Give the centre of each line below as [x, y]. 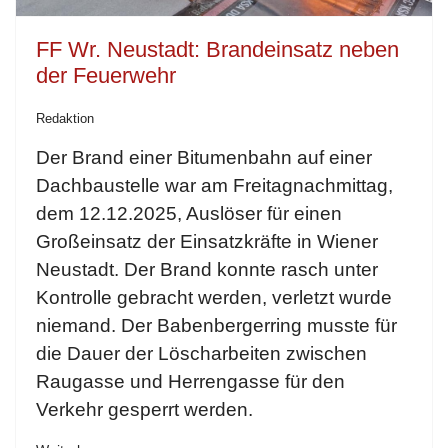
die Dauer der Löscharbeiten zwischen [201, 354]
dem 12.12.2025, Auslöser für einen [189, 214]
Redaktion [65, 119]
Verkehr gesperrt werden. [147, 410]
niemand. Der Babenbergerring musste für [216, 326]
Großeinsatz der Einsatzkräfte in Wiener [207, 242]
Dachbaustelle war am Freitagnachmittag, [214, 186]
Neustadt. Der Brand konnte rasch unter [207, 270]
